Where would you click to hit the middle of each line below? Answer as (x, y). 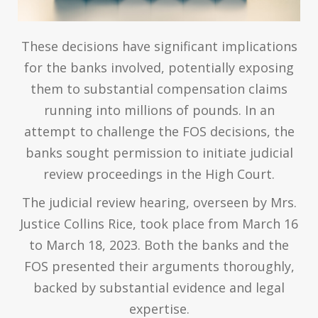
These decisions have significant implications (159, 46)
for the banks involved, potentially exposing (159, 67)
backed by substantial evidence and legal (159, 287)
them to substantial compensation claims (159, 88)
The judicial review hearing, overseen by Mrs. (159, 202)
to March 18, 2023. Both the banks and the (159, 245)
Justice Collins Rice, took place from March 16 (159, 223)
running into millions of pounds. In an (159, 110)
